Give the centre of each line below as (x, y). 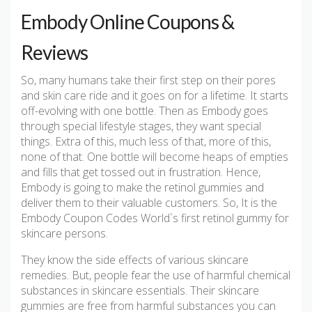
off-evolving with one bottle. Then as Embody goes (145, 111)
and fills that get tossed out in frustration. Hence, (141, 172)
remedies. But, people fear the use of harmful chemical (156, 275)
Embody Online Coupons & (127, 22)
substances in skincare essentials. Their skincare (140, 291)
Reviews (54, 53)
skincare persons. (64, 234)
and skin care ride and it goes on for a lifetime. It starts (155, 96)
